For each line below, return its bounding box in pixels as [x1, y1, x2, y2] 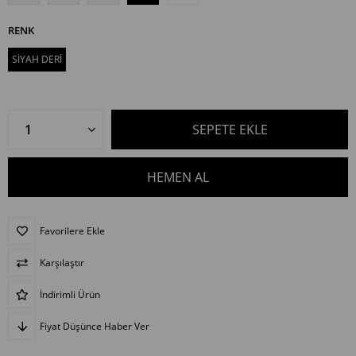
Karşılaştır [40, 255, 84, 269]
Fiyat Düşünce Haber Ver [40, 319, 149, 333]
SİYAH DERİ [12, 52, 62, 66]
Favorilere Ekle [40, 223, 105, 238]
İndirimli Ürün [40, 287, 100, 301]
